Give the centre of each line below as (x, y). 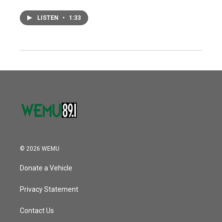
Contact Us (37, 211)
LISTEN (49, 18)
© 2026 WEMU (40, 149)
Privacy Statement (49, 190)
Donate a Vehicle (46, 168)
